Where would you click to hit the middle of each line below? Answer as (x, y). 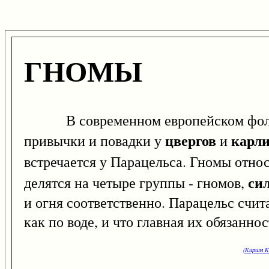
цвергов (191, 141)
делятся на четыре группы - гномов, (136, 183)
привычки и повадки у (95, 141)
